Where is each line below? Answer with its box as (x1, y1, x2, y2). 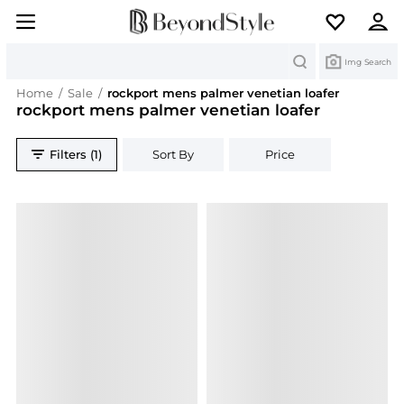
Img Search (344, 56, 391, 67)
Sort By (152, 147, 195, 162)
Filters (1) (50, 147, 103, 162)
